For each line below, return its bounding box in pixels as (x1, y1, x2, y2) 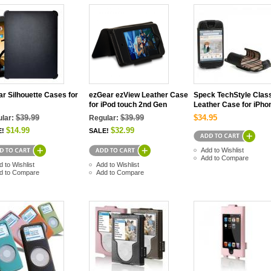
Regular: (89, 113, 119, 122)
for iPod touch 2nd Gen (89, 100, 167, 109)
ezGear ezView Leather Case (89, 90, 188, 99)
